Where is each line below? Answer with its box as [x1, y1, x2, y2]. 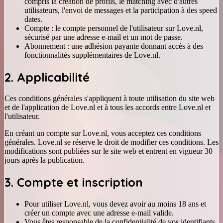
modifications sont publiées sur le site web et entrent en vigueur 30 [4, 147, 213, 156]
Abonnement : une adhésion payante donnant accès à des [24, 41, 203, 50]
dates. [24, 14, 42, 23]
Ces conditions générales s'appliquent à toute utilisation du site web [4, 94, 215, 103]
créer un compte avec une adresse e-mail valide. [24, 209, 174, 218]
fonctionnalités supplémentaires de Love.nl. [24, 50, 160, 59]
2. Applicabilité [4, 69, 90, 85]
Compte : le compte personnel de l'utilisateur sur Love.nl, [24, 23, 203, 32]
